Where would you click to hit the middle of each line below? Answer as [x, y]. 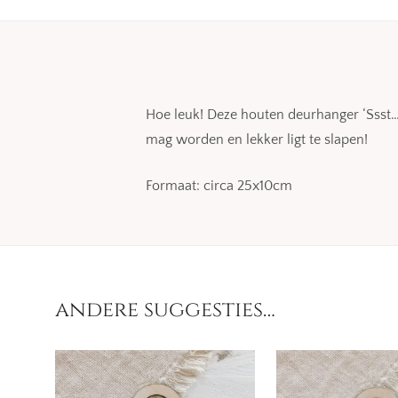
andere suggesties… [165, 310]
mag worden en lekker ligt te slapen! [257, 140]
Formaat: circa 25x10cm [219, 186]
